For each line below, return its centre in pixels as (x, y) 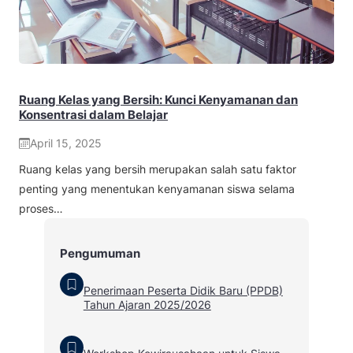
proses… (41, 209)
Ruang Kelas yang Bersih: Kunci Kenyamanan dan (158, 100)
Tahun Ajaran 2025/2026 (147, 304)
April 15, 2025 (66, 143)
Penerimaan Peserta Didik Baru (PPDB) (183, 290)
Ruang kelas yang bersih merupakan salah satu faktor (158, 169)
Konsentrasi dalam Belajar (93, 115)
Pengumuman (100, 253)
